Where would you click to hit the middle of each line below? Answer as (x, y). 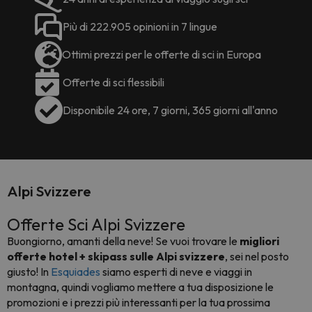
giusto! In (29, 271)
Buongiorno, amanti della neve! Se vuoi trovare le (123, 241)
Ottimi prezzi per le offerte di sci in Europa (161, 54)
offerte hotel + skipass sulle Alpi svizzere (116, 256)
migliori (259, 241)
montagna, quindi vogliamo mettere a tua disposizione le (140, 287)
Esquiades (77, 271)
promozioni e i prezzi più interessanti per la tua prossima (139, 302)
